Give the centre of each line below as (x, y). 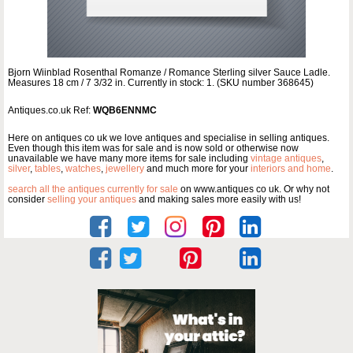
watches (83, 168)
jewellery (125, 168)
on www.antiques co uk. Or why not (254, 189)
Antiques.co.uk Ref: (50, 110)
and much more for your (197, 168)
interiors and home (291, 168)
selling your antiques (92, 199)
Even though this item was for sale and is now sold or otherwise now (153, 148)
